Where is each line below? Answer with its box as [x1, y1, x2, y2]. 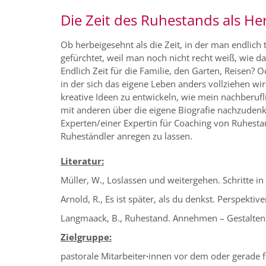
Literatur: [61, 155, 104, 167]
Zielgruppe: [61, 231, 112, 243]
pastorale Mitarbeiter [61, 250, 146, 262]
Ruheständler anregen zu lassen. [61, 130, 192, 142]
